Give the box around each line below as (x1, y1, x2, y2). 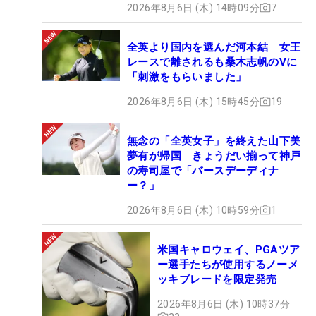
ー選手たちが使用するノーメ (157, 257, 299, 271)
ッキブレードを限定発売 (157, 272, 277, 286)
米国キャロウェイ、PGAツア (157, 243, 300, 256)
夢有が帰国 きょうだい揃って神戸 (127, 149, 301, 162)
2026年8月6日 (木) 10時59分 (127, 204, 260, 216)
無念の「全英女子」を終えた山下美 (127, 134, 301, 147)
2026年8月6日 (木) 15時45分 (127, 95, 260, 107)
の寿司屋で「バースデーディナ (127, 164, 279, 177)
